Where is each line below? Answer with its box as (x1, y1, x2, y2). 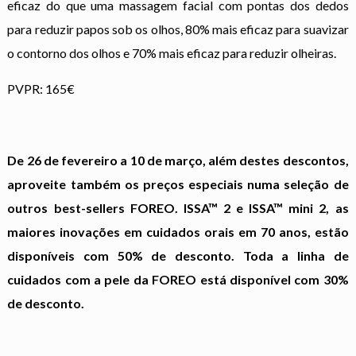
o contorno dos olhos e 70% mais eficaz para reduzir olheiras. (7, 44, 337, 60)
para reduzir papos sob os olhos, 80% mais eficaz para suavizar (7, 21, 349, 37)
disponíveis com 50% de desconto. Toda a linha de (7, 247, 349, 263)
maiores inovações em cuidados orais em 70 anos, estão (7, 223, 349, 239)
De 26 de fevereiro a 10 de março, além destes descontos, (7, 152, 349, 168)
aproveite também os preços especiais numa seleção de (7, 176, 349, 192)
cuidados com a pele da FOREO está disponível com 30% (7, 271, 349, 287)
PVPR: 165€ (7, 80, 75, 96)
